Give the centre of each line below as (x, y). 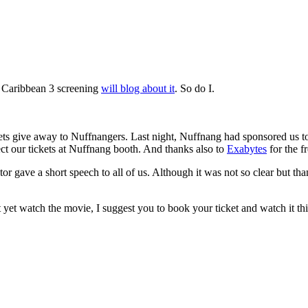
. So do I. (195, 89)
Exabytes (247, 149)
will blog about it (138, 89)
